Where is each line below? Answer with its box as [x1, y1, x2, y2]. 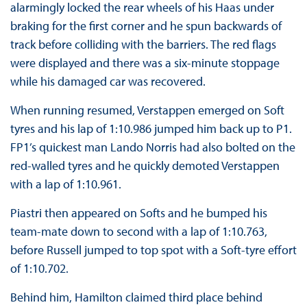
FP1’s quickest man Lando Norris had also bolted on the [10, 139, 295, 156]
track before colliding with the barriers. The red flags [10, 36, 276, 53]
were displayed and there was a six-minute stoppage [10, 55, 280, 71]
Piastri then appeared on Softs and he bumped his [10, 205, 267, 221]
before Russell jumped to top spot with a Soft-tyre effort [10, 242, 297, 258]
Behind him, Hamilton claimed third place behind [10, 289, 262, 306]
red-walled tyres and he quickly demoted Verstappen [10, 158, 280, 174]
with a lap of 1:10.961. [10, 176, 124, 193]
